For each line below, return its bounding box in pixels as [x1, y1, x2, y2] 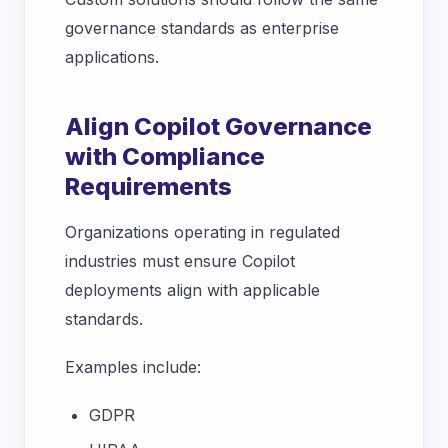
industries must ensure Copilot [65, 251, 295, 272]
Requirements [65, 172, 232, 202]
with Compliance [65, 142, 265, 172]
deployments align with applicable [65, 280, 320, 301]
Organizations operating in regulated [65, 222, 340, 243]
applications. [65, 47, 164, 68]
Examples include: [65, 357, 201, 378]
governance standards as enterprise [65, 18, 339, 39]
